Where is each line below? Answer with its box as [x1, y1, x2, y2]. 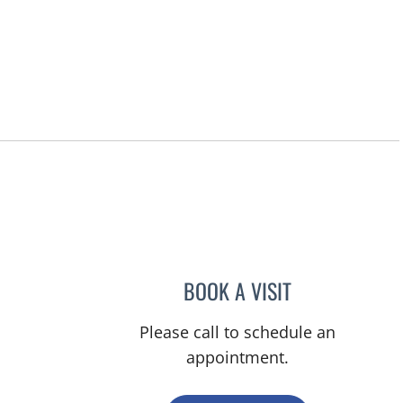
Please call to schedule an [139, 320, 336, 343]
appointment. [186, 345, 290, 368]
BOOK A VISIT [184, 273, 292, 307]
